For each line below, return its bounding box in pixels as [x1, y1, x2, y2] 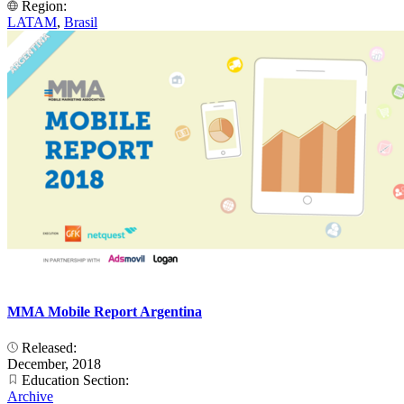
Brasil [64, 14, 97, 31]
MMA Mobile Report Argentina [7, 304, 202, 320]
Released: [18, 339, 80, 355]
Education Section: [18, 372, 133, 388]
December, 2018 [7, 355, 101, 372]
